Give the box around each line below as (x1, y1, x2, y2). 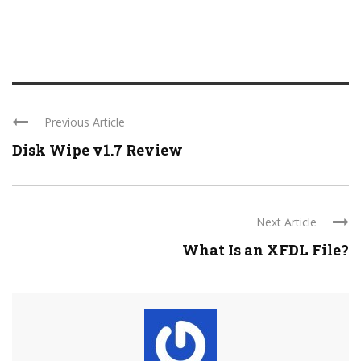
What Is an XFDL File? (182, 239, 349, 259)
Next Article (256, 214, 317, 230)
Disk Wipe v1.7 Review (12, 139, 183, 160)
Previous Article (44, 114, 125, 130)
